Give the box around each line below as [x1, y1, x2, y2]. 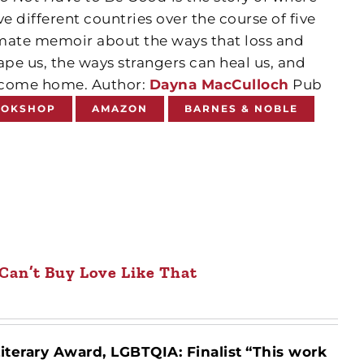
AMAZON [92, 102, 149, 115]
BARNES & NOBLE [184, 102, 298, 115]
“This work [245, 344, 327, 360]
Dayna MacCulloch [149, 76, 289, 93]
